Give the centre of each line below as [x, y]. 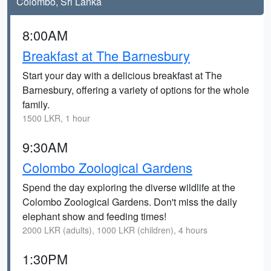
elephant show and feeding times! [94, 216]
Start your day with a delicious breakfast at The [122, 75]
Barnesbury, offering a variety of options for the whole [136, 90]
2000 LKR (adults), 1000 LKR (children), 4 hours [115, 230]
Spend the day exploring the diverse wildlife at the [129, 187]
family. [36, 104]
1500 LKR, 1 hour [56, 118]
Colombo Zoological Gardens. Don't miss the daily [130, 202]
